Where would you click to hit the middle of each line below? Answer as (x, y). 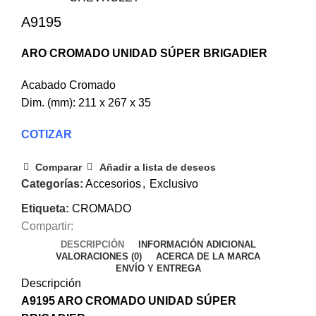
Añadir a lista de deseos (157, 167)
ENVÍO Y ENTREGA (158, 268)
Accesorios (113, 183)
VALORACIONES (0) (99, 256)
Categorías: (52, 183)
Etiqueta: (45, 208)
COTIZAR (47, 134)
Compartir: (47, 226)
